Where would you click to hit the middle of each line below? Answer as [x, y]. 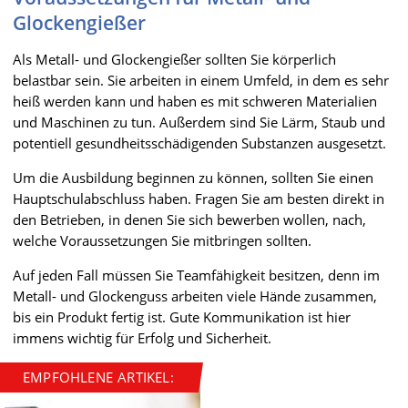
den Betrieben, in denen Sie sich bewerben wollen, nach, [189, 219]
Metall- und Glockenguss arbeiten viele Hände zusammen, [195, 296]
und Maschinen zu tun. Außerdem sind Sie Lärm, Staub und [199, 122]
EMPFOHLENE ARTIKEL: [98, 377]
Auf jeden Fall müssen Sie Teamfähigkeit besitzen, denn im [196, 275]
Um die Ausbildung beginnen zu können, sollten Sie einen [193, 177]
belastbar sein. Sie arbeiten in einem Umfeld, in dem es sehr [201, 80]
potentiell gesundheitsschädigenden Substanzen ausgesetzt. [199, 143]
